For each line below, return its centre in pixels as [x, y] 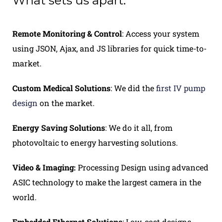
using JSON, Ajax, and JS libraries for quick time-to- [110, 48]
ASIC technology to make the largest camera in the [107, 182]
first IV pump [181, 88]
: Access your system [161, 33]
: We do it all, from [139, 127]
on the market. [66, 103]
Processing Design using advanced [142, 167]
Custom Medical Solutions [61, 88]
